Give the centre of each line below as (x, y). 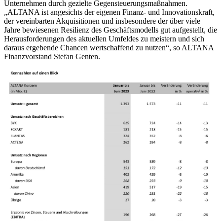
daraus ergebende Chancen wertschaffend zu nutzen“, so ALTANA (109, 47)
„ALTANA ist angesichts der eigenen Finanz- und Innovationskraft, (109, 12)
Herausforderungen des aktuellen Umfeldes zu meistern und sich (104, 38)
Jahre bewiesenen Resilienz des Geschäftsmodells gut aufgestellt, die (110, 30)
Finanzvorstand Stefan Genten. (52, 56)
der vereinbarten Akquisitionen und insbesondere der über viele (102, 21)
